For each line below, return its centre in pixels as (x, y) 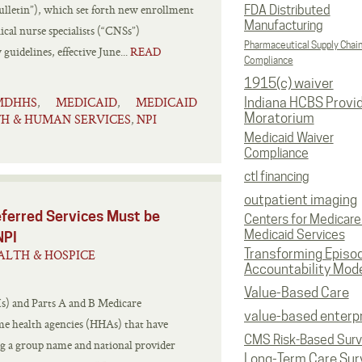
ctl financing (276, 177)
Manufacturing (283, 25)
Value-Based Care (296, 293)
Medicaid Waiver (288, 138)
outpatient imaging (300, 200)
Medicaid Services (294, 235)
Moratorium (279, 118)
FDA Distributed (287, 10)
